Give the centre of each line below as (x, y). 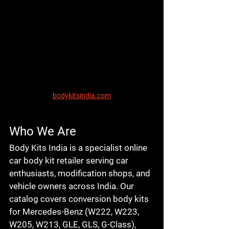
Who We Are (43, 131)
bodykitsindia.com (82, 95)
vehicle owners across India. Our (73, 186)
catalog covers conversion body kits (80, 199)
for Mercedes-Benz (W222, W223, (75, 211)
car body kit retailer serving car (70, 160)
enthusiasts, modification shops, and (81, 173)
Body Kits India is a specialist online (79, 147)
